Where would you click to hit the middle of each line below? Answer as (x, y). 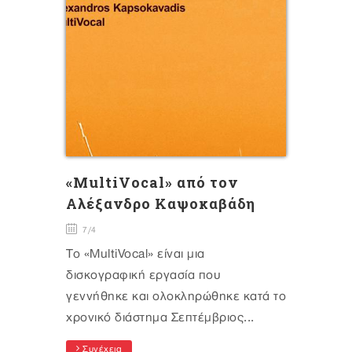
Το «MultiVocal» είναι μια (136, 255)
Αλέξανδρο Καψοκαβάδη (161, 204)
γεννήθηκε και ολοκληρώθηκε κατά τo (176, 297)
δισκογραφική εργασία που (143, 276)
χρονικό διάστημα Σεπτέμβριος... (160, 318)
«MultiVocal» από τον (152, 183)
